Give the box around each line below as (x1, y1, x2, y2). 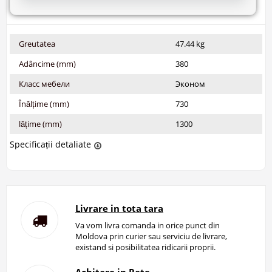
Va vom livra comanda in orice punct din (75, 220, 220, 231)
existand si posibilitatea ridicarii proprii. (75, 242, 216, 253)
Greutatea (19, 38, 55, 50)
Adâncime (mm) (19, 58, 76, 70)
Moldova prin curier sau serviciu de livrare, (75, 231, 227, 242)
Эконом (175, 78, 205, 90)
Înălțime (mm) (19, 98, 69, 110)
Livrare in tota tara (75, 202, 163, 215)
